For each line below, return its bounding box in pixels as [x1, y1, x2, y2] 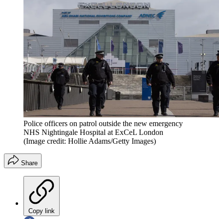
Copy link [28, 207, 55, 215]
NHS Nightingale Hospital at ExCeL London [23, 128, 163, 136]
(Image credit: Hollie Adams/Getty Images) [23, 136, 156, 145]
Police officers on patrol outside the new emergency [23, 119, 183, 128]
